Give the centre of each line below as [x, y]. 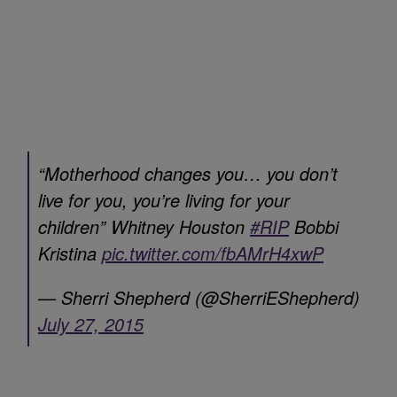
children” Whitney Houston [144, 226]
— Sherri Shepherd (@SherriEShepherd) [199, 297]
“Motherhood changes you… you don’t [188, 173]
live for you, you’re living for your [164, 199]
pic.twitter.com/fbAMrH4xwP [213, 253]
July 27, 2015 [91, 323]
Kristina [70, 253]
